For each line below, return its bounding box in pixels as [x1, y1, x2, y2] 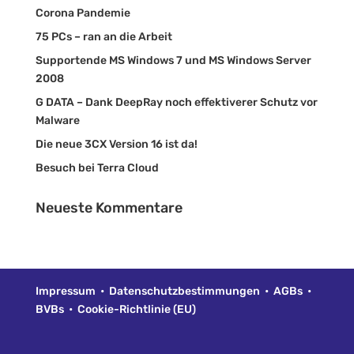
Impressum [35, 284, 96, 298]
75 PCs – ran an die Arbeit [35, 29, 172, 43]
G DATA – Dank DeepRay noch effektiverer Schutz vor [35, 95, 318, 109]
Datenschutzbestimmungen [108, 284, 260, 298]
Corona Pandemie [35, 6, 130, 20]
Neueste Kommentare [35, 198, 183, 217]
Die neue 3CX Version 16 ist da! [35, 137, 198, 151]
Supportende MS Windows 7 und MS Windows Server [35, 53, 311, 67]
